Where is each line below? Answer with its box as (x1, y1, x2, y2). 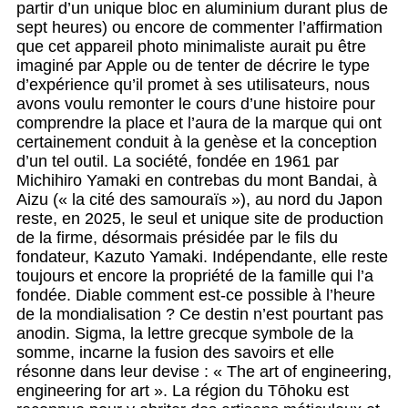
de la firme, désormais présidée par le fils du (16, 229, 338, 248)
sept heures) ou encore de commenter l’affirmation (16, 18, 382, 37)
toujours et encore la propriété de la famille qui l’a (16, 267, 373, 286)
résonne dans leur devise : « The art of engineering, (16, 362, 392, 382)
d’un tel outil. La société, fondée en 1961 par (16, 152, 339, 171)
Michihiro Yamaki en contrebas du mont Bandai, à (16, 171, 377, 190)
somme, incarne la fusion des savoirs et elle (16, 343, 334, 362)
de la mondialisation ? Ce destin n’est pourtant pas (16, 305, 383, 324)
